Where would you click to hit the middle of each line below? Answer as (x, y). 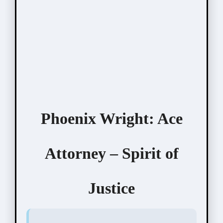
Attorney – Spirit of (111, 153)
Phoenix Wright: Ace (111, 118)
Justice (111, 188)
